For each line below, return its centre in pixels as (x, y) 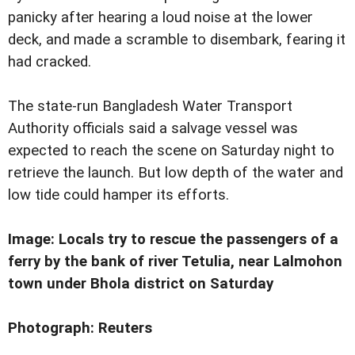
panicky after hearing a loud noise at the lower (160, 18)
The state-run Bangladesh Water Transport (150, 107)
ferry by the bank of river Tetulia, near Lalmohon (175, 262)
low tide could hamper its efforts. (118, 195)
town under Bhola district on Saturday (143, 284)
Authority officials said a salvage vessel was (153, 129)
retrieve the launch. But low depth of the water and (176, 173)
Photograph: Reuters (80, 328)
